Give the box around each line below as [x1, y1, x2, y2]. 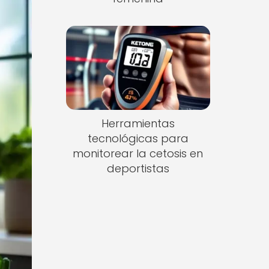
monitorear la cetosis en [73, 146, 204, 162]
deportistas [106, 161, 169, 177]
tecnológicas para [87, 131, 189, 147]
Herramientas [101, 116, 175, 131]
